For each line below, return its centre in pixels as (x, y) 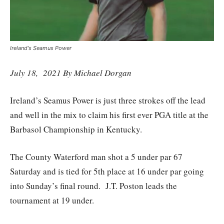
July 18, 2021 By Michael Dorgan (71, 72)
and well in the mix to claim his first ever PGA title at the (109, 114)
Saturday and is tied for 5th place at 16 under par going (107, 171)
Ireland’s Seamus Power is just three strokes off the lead (108, 100)
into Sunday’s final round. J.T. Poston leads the (93, 185)
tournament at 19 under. (52, 200)
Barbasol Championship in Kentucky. (76, 129)
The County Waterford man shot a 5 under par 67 (96, 156)
